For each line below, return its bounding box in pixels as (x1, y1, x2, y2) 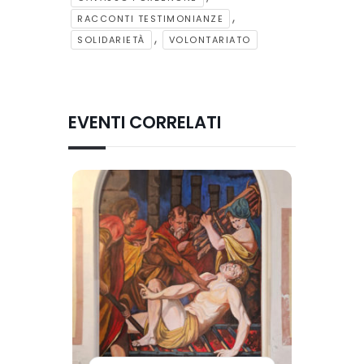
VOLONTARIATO (168, 32, 251, 46)
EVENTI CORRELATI (68, 110, 221, 134)
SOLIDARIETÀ (77, 32, 145, 46)
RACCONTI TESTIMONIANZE (77, 11, 223, 25)
